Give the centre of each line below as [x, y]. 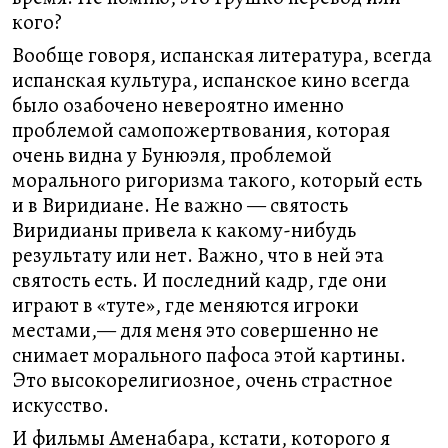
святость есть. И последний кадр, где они [199, 280]
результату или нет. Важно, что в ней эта [198, 255]
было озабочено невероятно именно [178, 105]
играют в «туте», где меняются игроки [185, 305]
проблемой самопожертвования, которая [201, 130]
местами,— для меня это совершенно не [195, 330]
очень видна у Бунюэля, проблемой [172, 155]
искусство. [60, 405]
